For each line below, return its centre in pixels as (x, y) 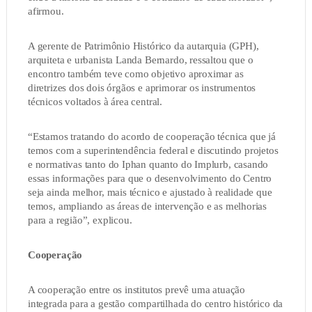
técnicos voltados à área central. (95, 102)
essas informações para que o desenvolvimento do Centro (150, 179)
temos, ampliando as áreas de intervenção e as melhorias (147, 206)
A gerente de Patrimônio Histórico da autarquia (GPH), (143, 46)
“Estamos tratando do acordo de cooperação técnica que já (151, 137)
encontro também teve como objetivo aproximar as (135, 74)
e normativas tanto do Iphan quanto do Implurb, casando (148, 165)
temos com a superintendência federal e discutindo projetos (153, 151)
